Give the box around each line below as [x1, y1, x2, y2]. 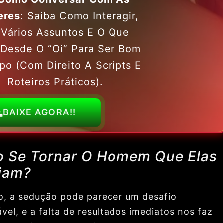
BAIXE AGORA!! [2, 107, 76, 118]
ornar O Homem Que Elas [38, 148, 217, 165]
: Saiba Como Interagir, [20, 9, 139, 22]
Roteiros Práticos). [7, 75, 104, 88]
